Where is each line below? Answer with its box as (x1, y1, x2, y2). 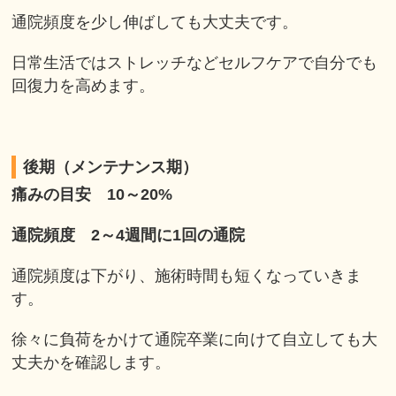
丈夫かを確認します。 (11, 353, 171, 371)
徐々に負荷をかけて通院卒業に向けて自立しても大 (11, 330, 378, 348)
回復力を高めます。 (11, 76, 156, 95)
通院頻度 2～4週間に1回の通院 (11, 225, 246, 244)
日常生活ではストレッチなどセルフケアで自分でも (11, 53, 378, 72)
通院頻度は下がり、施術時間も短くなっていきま (11, 266, 362, 285)
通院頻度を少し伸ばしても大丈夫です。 (11, 12, 299, 31)
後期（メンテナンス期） (23, 157, 199, 176)
